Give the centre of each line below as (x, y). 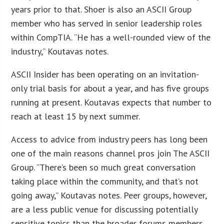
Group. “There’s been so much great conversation (103, 167)
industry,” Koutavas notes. (60, 51)
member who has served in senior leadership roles (107, 23)
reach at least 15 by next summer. (76, 116)
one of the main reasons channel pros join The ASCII (110, 153)
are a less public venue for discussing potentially (104, 209)
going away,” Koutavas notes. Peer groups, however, (109, 195)
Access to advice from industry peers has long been (109, 139)
